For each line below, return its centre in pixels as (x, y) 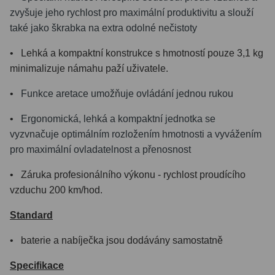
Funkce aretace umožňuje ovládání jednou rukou (127, 93)
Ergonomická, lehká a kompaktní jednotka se (118, 118)
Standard (31, 215)
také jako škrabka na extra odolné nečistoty (103, 28)
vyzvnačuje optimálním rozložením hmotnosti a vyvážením (136, 134)
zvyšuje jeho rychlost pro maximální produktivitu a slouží (132, 12)
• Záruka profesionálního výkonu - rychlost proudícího (128, 174)
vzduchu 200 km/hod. (56, 190)
